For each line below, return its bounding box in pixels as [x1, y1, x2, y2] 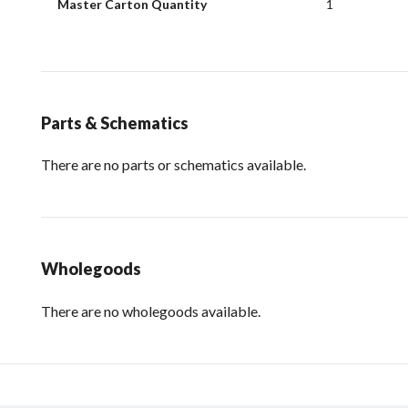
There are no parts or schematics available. [41, 156, 306, 174]
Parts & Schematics [41, 112, 189, 133]
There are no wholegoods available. [41, 301, 260, 320]
